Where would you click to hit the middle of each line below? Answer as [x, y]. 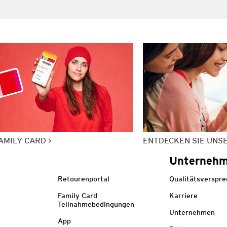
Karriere [184, 195]
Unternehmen [192, 212]
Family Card [77, 195]
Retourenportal [83, 179]
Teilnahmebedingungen [96, 204]
